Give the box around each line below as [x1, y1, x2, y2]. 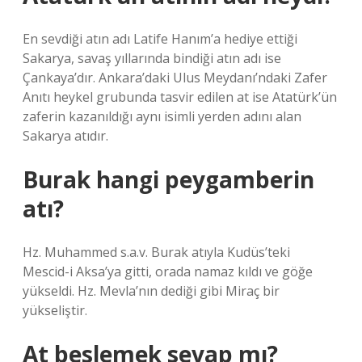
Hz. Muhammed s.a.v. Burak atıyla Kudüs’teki [23, 243, 290, 261]
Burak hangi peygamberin [23, 164, 314, 195]
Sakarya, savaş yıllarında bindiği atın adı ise [23, 49, 281, 67]
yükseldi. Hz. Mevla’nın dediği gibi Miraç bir [23, 282, 280, 300]
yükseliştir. [23, 301, 87, 319]
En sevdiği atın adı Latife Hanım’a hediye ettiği [23, 30, 297, 48]
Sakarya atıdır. [23, 127, 108, 145]
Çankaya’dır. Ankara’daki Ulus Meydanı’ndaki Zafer [23, 69, 327, 86]
